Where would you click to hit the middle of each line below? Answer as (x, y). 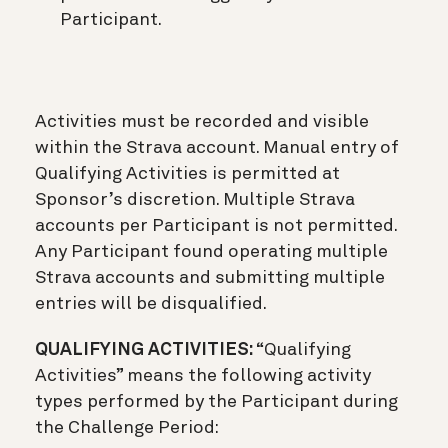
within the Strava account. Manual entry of (217, 147)
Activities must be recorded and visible (202, 121)
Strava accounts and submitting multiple (210, 277)
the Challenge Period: (127, 427)
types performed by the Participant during (216, 401)
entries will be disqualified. (151, 303)
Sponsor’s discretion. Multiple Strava (195, 199)
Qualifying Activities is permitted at (187, 173)
